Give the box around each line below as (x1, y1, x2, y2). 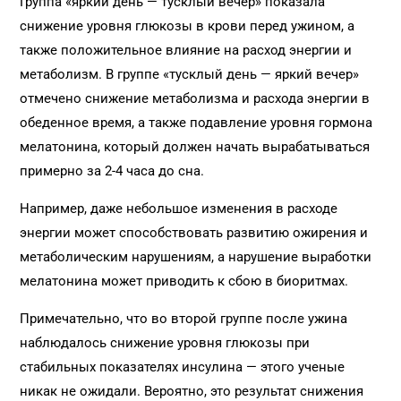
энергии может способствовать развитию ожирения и (20, 225, 369, 241)
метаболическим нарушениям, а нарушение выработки (20, 249, 372, 265)
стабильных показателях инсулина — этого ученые (20, 359, 346, 375)
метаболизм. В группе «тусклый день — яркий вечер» (20, 66, 360, 82)
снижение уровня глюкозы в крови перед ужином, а (20, 18, 355, 34)
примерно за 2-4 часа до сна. (20, 163, 205, 179)
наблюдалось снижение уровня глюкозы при (20, 335, 311, 351)
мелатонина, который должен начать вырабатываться (20, 139, 371, 155)
